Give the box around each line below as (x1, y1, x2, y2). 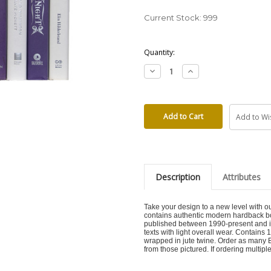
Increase (185, 65, 222, 76)
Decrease (147, 65, 188, 76)
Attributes (222, 171, 261, 183)
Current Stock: (144, 12, 203, 22)
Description (155, 171, 200, 183)
